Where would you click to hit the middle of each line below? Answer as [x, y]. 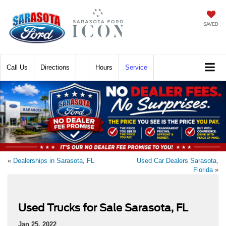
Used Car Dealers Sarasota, [178, 160]
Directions [55, 67]
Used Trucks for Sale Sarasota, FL [103, 208]
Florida [203, 169]
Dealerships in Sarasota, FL [54, 160]
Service [136, 67]
